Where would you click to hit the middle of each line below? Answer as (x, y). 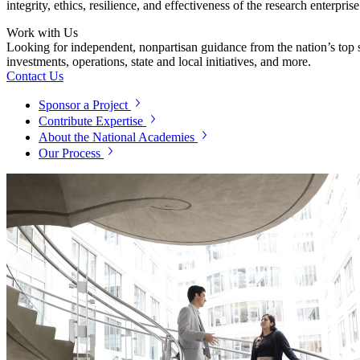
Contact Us (35, 76)
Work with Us (42, 32)
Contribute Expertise (91, 121)
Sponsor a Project (83, 104)
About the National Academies (117, 137)
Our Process (70, 153)
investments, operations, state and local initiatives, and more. (159, 61)
